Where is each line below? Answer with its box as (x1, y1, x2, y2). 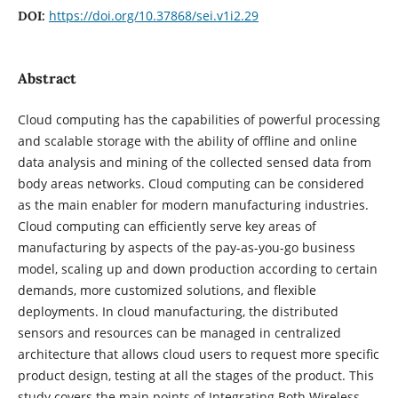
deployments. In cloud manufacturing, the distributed (17, 302, 338, 320)
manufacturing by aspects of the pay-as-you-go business (17, 238, 355, 256)
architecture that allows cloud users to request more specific (17, 345, 379, 362)
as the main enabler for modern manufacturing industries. (17, 195, 369, 213)
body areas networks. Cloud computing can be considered (17, 174, 364, 192)
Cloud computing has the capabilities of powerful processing (17, 110, 380, 128)
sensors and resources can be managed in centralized (17, 323, 341, 341)
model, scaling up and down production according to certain (17, 259, 378, 277)
